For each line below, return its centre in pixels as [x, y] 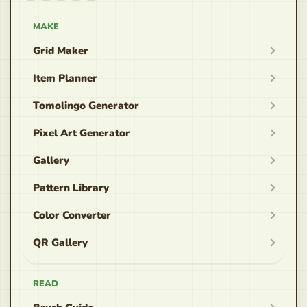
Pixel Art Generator [82, 133]
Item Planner [65, 78]
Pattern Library [71, 188]
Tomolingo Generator [86, 106]
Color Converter [72, 215]
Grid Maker [61, 51]
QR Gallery [60, 243]
